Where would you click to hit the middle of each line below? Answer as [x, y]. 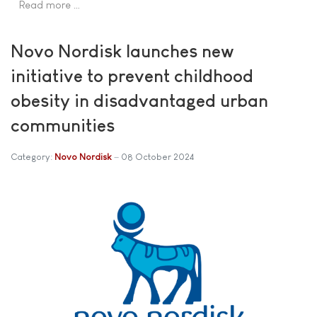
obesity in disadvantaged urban [139, 100]
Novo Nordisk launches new [122, 51]
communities [63, 125]
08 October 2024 [157, 157]
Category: [33, 157]
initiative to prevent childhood [132, 76]
